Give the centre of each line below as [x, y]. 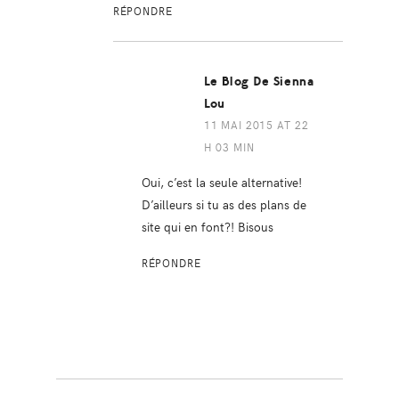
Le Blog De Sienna [259, 81]
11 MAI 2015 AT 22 [256, 124]
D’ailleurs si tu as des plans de [224, 204]
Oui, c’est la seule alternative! [221, 181]
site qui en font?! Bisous [207, 226]
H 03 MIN [229, 147]
